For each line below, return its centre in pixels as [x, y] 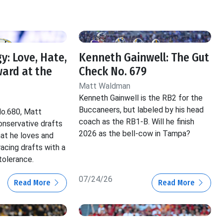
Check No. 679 [113, 71]
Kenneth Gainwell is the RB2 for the [141, 98]
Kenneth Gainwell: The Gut [144, 57]
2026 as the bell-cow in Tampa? [135, 133]
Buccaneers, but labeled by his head [141, 110]
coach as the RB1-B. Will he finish [137, 121]
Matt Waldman [105, 86]
